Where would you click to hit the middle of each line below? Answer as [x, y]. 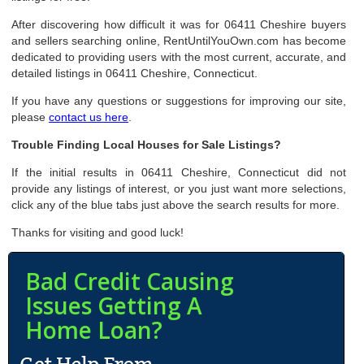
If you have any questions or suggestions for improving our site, [179, 101]
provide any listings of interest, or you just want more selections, [179, 188]
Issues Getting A [114, 305]
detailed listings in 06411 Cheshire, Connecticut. [135, 73]
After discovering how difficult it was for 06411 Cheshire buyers [179, 24]
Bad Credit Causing [130, 281]
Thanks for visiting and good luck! [98, 232]
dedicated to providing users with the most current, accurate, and [179, 57]
